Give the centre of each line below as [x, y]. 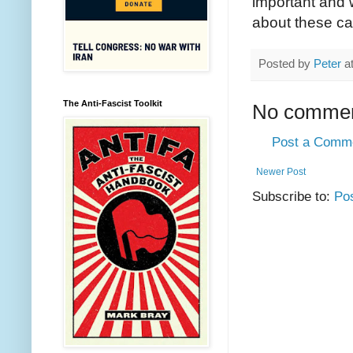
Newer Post [281, 172]
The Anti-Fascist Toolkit [113, 103]
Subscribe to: [293, 197]
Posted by [286, 63]
